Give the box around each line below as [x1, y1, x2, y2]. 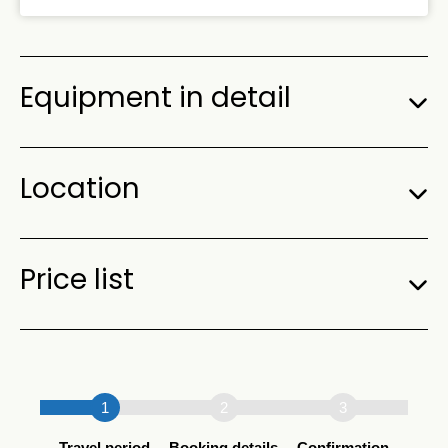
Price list [20, 260, 134, 299]
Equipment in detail [20, 78, 291, 117]
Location [20, 169, 140, 208]
